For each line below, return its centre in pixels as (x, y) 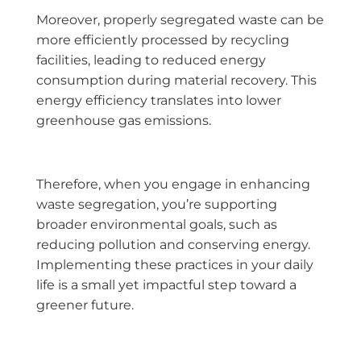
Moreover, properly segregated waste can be (180, 19)
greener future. (85, 305)
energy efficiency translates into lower (159, 100)
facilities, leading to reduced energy (151, 60)
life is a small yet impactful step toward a (166, 284)
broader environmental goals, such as (157, 224)
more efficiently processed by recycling (163, 39)
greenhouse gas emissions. (124, 120)
